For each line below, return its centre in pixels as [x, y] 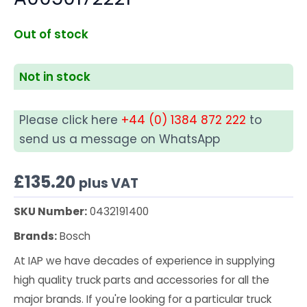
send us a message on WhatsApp [120, 139]
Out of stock [51, 34]
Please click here [70, 120]
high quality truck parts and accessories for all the [142, 280]
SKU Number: [50, 212]
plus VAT [109, 183]
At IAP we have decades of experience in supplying [144, 261]
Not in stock [55, 77]
